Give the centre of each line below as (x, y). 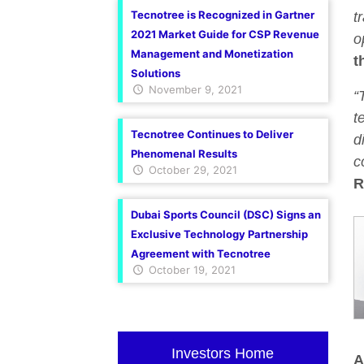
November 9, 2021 (193, 89)
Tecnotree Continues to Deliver (212, 134)
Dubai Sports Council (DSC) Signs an (225, 214)
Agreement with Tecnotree (200, 253)
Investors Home (223, 353)
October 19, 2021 (190, 270)
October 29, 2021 (191, 170)
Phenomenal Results (184, 154)
